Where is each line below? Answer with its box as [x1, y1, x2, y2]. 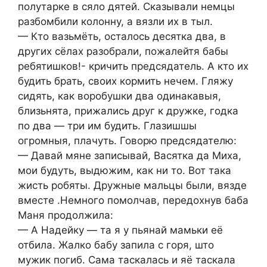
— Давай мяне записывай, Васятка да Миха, [18, 149, 241, 162]
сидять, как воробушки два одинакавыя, [18, 89, 221, 102]
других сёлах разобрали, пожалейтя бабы [18, 45, 228, 57]
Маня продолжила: [18, 209, 113, 221]
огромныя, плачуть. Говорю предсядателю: [18, 134, 237, 147]
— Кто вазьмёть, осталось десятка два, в [18, 30, 226, 42]
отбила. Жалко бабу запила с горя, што [18, 238, 214, 251]
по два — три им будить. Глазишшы [18, 119, 197, 132]
